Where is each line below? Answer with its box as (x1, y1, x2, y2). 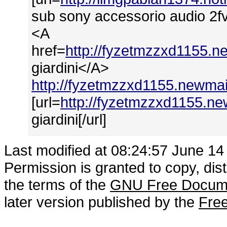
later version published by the (4, 194, 199, 210)
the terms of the (4, 176, 110, 193)
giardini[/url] (31, 111, 107, 128)
